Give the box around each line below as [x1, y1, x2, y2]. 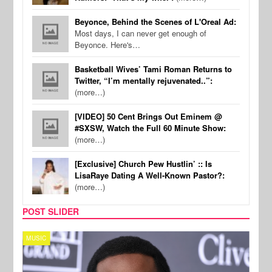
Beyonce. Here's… [75, 39, 141, 51]
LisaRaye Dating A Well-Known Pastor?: [75, 169, 225, 182]
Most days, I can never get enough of [75, 27, 207, 39]
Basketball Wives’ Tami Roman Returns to [75, 63, 233, 75]
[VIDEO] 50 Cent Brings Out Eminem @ [75, 110, 223, 123]
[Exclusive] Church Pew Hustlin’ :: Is [75, 158, 212, 170]
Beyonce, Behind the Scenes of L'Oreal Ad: [75, 16, 237, 28]
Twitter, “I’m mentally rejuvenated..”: [75, 75, 213, 87]
